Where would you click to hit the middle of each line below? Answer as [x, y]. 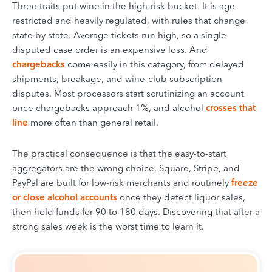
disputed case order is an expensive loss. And [110, 50]
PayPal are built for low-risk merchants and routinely [122, 183]
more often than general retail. [93, 123]
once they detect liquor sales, [182, 197]
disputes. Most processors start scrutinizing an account [128, 93]
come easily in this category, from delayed [155, 64]
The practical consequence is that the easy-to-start [119, 154]
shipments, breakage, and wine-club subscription [117, 79]
